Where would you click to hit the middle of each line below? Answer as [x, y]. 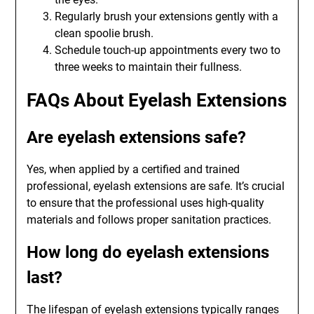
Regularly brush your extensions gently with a [167, 16]
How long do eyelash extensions [148, 252]
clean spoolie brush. [104, 33]
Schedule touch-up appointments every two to [168, 50]
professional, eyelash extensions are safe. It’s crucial [156, 186]
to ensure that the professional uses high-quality [146, 203]
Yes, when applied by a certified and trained [134, 169]
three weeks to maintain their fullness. [149, 67]
